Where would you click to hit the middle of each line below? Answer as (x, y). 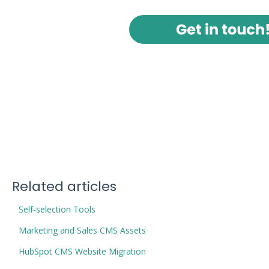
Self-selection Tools (57, 210)
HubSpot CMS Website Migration (82, 252)
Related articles (64, 187)
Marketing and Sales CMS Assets (82, 231)
